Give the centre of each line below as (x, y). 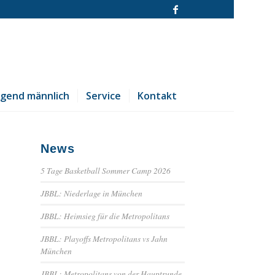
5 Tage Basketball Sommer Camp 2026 (106, 170)
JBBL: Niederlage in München (92, 193)
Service (103, 96)
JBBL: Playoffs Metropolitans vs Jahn (104, 238)
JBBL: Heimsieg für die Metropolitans (105, 216)
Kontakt (157, 96)
